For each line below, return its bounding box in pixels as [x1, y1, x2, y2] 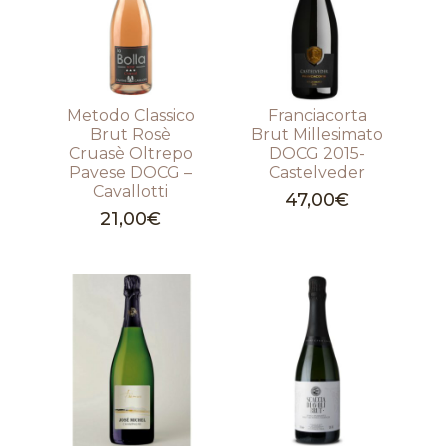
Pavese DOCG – [69, 163, 193, 183]
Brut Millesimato [251, 125, 384, 145]
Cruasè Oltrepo [68, 144, 193, 164]
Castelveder [269, 163, 366, 183]
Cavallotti [93, 182, 169, 202]
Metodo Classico [66, 106, 195, 126]
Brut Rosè [90, 125, 172, 145]
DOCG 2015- [269, 144, 366, 164]
